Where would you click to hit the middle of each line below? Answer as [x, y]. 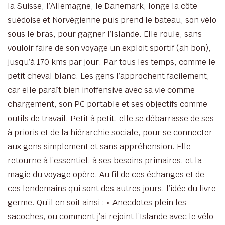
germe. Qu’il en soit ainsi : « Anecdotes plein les [97, 202]
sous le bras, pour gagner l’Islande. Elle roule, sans [105, 34]
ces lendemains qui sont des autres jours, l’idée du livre [112, 188]
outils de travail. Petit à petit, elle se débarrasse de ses [111, 118]
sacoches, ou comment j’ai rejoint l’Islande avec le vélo [110, 216]
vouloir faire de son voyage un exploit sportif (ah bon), [109, 48]
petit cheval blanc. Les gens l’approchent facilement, [108, 76]
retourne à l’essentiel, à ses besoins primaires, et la [105, 160]
